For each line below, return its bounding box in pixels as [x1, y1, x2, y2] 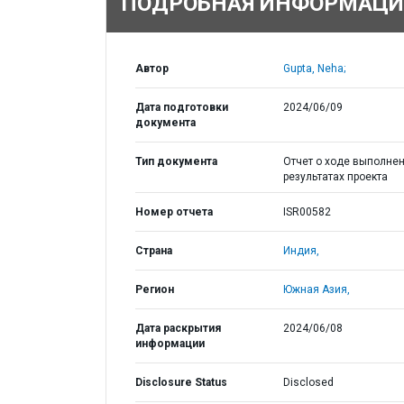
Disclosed [282, 376, 334, 389]
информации [135, 337, 205, 350]
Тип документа [135, 155, 217, 168]
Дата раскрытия [135, 322, 221, 335]
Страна [135, 244, 172, 257]
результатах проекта [282, 170, 388, 183]
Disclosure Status [135, 376, 227, 389]
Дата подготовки [135, 101, 228, 114]
